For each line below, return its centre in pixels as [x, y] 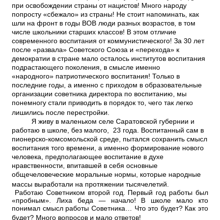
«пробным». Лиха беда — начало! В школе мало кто [110, 201]
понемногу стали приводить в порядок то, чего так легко [102, 103]
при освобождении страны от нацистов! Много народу [99, 6]
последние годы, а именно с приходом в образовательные [107, 85]
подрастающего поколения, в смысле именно [86, 68]
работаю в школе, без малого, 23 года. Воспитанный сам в [108, 130]
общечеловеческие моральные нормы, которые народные [106, 175]
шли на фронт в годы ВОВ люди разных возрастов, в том [104, 23]
